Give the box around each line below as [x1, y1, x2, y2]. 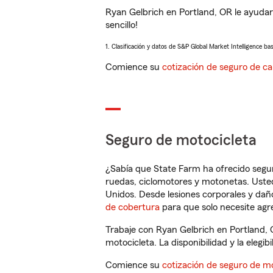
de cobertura [105, 202, 160, 212]
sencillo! [105, 20, 138, 30]
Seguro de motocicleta [105, 133, 257, 148]
